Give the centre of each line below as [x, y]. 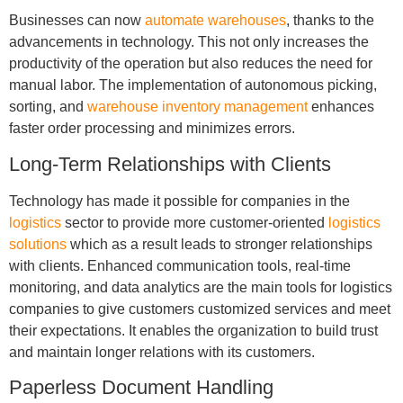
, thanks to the [330, 21]
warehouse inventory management [197, 107]
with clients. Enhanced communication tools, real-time [179, 265]
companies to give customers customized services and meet [199, 309]
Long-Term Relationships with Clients [170, 164]
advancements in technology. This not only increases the [188, 42]
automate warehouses [215, 21]
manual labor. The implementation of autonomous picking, [193, 85]
